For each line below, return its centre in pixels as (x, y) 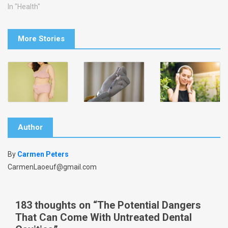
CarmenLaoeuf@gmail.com (52, 167)
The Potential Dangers (149, 205)
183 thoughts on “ (56, 205)
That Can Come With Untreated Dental (104, 217)
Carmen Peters (43, 154)
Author (30, 127)
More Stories (41, 38)
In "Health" (24, 6)
